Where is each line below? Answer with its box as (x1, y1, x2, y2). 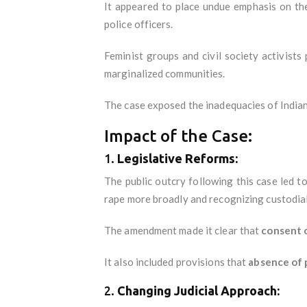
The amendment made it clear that (104, 223, 262, 236)
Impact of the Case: (104, 126, 252, 145)
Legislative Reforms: (117, 151, 238, 165)
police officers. (104, 17, 173, 30)
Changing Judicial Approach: (117, 283, 280, 297)
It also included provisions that (104, 255, 249, 268)
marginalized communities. (104, 66, 225, 79)
